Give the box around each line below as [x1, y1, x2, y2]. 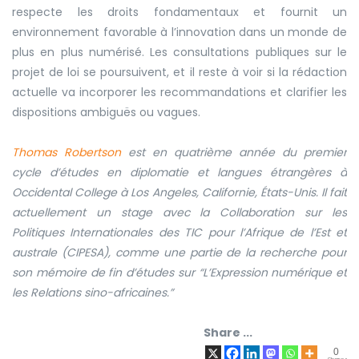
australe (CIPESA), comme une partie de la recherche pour [12, 244, 347, 260]
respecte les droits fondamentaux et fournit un [12, 3, 347, 20]
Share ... [204, 324, 252, 341]
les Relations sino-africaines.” [12, 284, 176, 301]
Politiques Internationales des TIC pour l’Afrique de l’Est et [12, 224, 347, 240]
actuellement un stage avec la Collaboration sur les [12, 204, 347, 220]
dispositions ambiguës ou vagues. [12, 103, 200, 120]
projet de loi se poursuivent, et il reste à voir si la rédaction [12, 63, 347, 80]
